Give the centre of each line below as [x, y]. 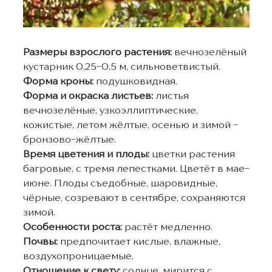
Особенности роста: [73, 227]
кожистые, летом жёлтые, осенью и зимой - [130, 125]
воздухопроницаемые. [78, 257]
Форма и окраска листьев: [89, 96]
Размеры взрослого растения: [97, 53]
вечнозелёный [209, 53]
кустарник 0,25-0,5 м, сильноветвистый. [121, 67]
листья [172, 96]
